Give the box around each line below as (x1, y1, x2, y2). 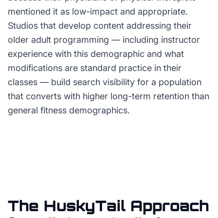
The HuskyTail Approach (8, 197, 209, 215)
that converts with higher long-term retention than (8, 91, 209, 101)
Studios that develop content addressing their (8, 20, 192, 31)
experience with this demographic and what (8, 49, 184, 59)
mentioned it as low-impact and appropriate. (8, 6, 188, 17)
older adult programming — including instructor (8, 35, 200, 45)
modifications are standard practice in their (8, 63, 182, 73)
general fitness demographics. (8, 105, 130, 115)
